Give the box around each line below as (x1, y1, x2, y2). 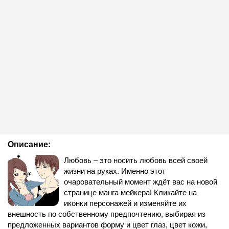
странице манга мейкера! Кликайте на (64, 188, 197, 197)
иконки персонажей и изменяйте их (64, 199, 187, 208)
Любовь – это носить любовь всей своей (64, 156, 208, 165)
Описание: (8, 140, 51, 149)
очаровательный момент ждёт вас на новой (64, 177, 217, 186)
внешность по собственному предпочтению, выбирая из (8, 210, 205, 218)
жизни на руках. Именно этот (64, 167, 166, 175)
